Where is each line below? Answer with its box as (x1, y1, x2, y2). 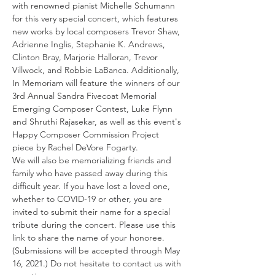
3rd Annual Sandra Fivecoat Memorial (12, 90, 159, 101)
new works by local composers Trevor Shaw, (12, 26, 182, 37)
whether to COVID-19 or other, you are (12, 193, 165, 204)
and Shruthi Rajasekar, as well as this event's (12, 116, 184, 127)
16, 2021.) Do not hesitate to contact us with (12, 258, 184, 269)
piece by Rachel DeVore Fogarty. (12, 142, 138, 153)
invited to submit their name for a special (12, 206, 172, 217)
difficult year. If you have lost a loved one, (12, 180, 172, 192)
